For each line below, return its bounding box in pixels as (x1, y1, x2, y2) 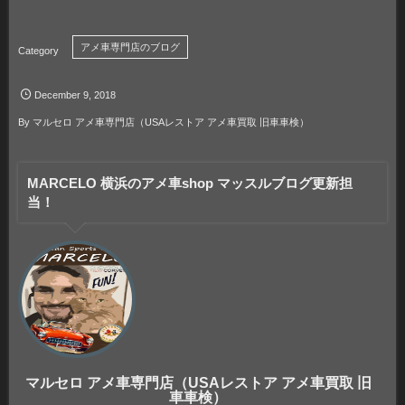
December (34, 89, 81, 101)
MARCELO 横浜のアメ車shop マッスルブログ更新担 (27, 175, 353, 192)
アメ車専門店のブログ (80, 42, 180, 53)
